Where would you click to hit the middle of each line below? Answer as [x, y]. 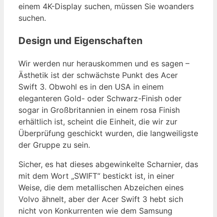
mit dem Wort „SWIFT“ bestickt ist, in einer [96, 176]
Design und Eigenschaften [80, 41]
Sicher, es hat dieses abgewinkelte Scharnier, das [108, 164]
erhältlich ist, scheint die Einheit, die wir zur [98, 122]
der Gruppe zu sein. [54, 145]
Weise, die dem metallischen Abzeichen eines [101, 188]
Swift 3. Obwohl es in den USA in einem [91, 87]
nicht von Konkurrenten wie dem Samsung [95, 211]
